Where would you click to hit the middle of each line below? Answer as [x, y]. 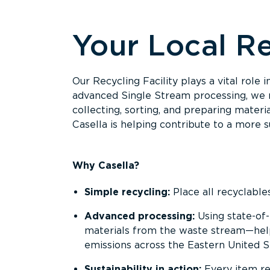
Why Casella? [106, 165]
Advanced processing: [140, 216]
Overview [95, 8]
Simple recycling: [127, 192]
